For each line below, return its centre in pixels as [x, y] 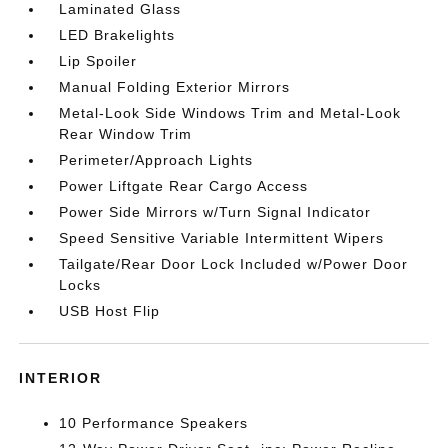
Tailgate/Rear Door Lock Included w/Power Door [234, 264]
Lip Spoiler [98, 61]
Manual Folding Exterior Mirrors [175, 87]
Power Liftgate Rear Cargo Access [184, 186]
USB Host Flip [110, 311]
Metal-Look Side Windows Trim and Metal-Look [230, 113]
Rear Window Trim [126, 134]
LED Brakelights [117, 35]
